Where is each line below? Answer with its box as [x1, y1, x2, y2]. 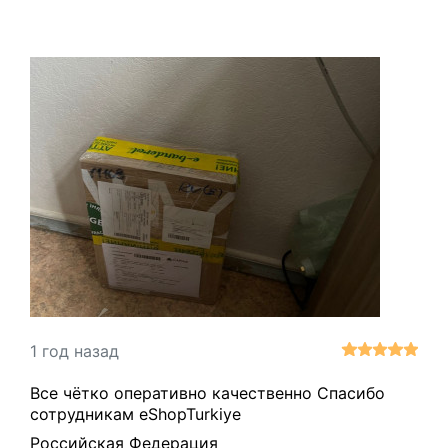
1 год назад [30, 340, 119, 361]
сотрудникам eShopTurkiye [30, 403, 241, 424]
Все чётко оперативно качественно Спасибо [30, 382, 385, 403]
